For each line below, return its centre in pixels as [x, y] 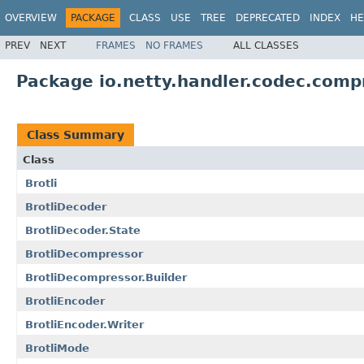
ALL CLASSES [266, 45]
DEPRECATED [268, 18]
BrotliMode [57, 348]
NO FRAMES [174, 45]
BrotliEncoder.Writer [84, 324]
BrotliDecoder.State [83, 230]
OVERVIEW [31, 18]
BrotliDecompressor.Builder [106, 277]
